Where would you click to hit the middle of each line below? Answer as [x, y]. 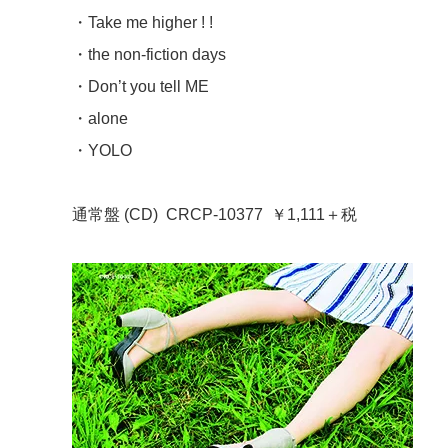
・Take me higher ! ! [142, 22]
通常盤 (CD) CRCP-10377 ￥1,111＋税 [214, 214]
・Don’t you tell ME [140, 86]
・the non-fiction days [149, 54]
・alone [100, 118]
